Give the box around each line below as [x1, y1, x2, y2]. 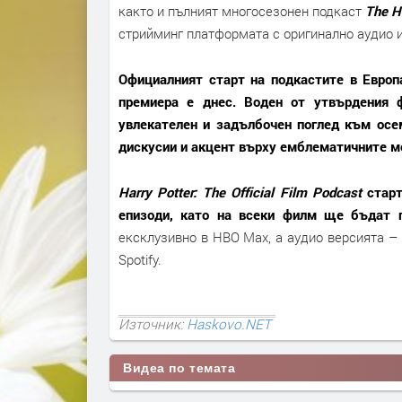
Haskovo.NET [187, 314, 271, 333]
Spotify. [118, 250, 162, 269]
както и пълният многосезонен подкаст [118, 2, 362, 21]
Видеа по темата [123, 360, 236, 375]
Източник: [118, 314, 187, 333]
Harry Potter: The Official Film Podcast [118, 183, 362, 202]
